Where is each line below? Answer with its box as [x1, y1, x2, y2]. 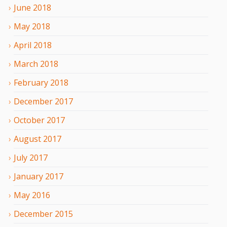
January [14, 170, 43, 182]
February [14, 77, 48, 88]
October [14, 114, 45, 126]
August [14, 133, 41, 144]
